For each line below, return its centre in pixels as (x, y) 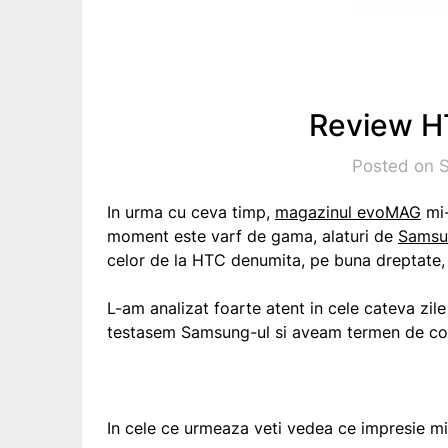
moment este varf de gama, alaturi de (252, 235)
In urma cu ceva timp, (191, 211)
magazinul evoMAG (348, 211)
